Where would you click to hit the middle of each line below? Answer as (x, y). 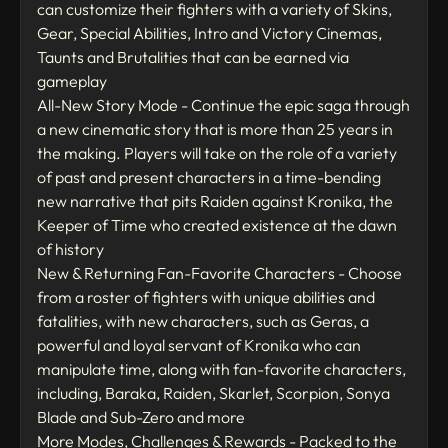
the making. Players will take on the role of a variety (217, 153)
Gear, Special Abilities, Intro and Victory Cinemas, (209, 33)
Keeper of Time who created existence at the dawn (217, 225)
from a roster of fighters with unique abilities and (206, 297)
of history (70, 249)
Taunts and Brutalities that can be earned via (193, 57)
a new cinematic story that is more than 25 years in (215, 129)
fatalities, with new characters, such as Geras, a (203, 321)
